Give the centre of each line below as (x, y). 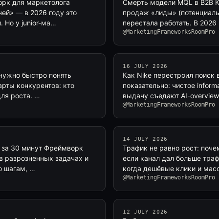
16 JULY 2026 (145, 66)
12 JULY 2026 (145, 212)
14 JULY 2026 (145, 139)
